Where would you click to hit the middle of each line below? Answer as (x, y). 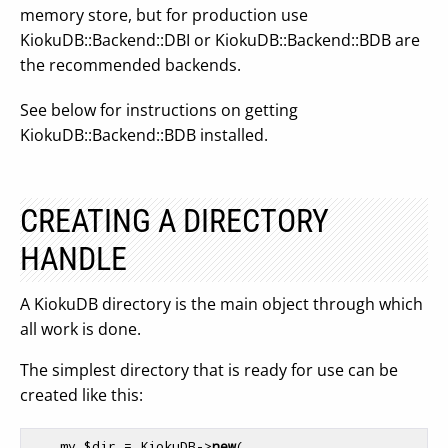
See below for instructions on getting (159, 110)
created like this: (81, 395)
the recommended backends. (130, 65)
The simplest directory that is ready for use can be (209, 370)
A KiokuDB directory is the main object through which (221, 304)
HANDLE (73, 259)
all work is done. (80, 329)
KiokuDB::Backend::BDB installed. (144, 135)
